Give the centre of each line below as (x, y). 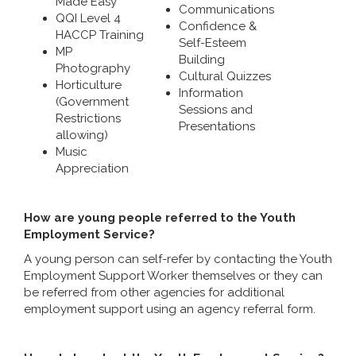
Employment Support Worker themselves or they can (173, 275)
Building (202, 59)
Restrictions (88, 118)
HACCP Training (100, 35)
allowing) (82, 135)
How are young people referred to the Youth (160, 217)
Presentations (217, 126)
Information (211, 93)
